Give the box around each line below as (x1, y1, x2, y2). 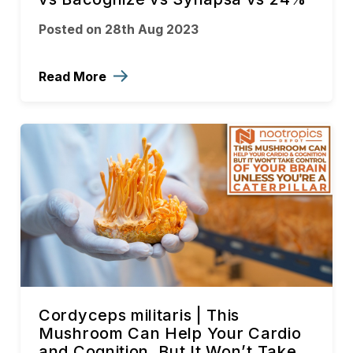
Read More (39, 69, 110, 85)
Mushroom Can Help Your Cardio (39, 324, 302, 344)
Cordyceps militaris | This (39, 306, 240, 325)
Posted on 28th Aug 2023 (39, 21, 199, 38)
